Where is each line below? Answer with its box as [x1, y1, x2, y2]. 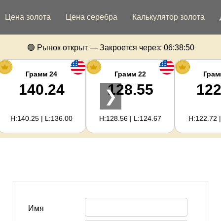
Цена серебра [66, 13, 117, 21]
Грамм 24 [26, 70, 57, 78]
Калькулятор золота [132, 13, 205, 21]
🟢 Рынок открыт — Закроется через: [27, 43, 162, 52]
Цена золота [5, 13, 51, 21]
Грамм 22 [114, 70, 146, 78]
